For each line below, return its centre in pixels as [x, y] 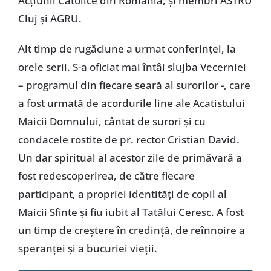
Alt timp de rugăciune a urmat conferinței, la [127, 48]
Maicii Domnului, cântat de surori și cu [112, 121]
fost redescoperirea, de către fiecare [106, 175]
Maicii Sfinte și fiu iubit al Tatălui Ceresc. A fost [131, 212]
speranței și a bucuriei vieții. [87, 248]
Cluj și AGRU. [50, 18]
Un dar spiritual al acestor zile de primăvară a [130, 157]
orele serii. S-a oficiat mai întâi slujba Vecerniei [132, 67]
